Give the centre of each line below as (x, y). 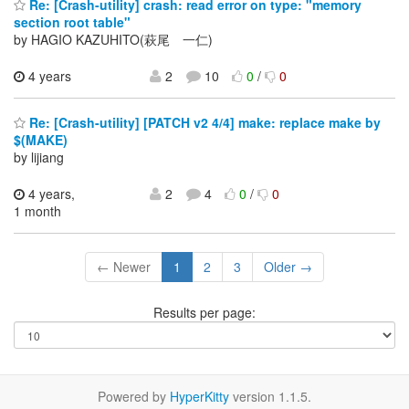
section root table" (72, 21)
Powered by (134, 397)
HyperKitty (199, 397)
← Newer (124, 267)
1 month (37, 211)
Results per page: (204, 313)
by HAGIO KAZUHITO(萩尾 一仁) (113, 39)
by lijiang (39, 157)
